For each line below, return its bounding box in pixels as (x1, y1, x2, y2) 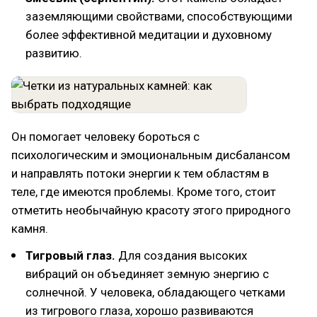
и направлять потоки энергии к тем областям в (11, 166, 269, 180)
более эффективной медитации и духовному (25, 28, 272, 42)
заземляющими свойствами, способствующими (25, 9, 292, 23)
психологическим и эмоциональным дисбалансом (11, 148, 290, 162)
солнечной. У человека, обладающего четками (25, 285, 285, 299)
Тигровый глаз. (25, 248, 115, 263)
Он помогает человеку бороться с (11, 129, 200, 144)
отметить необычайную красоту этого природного (11, 203, 291, 217)
